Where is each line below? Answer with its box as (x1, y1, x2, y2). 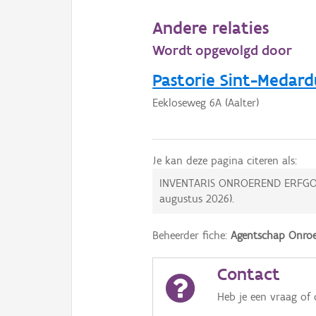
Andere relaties (152, 17, 269, 39)
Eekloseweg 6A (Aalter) (152, 96, 260, 110)
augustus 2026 (159, 192, 230, 206)
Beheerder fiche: (152, 229, 231, 243)
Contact (217, 263, 280, 285)
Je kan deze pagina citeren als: (152, 154, 298, 168)
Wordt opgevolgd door (152, 42, 293, 59)
